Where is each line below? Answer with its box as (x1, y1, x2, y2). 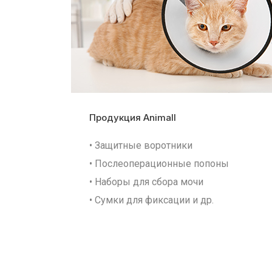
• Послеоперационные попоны (89, 158, 229, 169)
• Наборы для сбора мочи (89, 176, 203, 188)
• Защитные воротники (89, 140, 192, 151)
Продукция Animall (89, 112, 176, 123)
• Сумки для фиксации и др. (89, 194, 214, 206)
